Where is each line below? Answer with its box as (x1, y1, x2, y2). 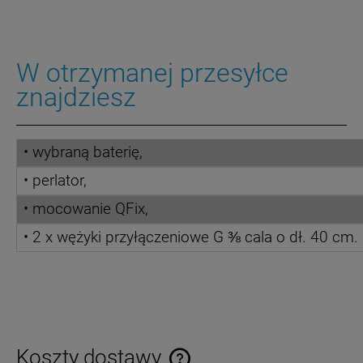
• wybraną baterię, (23, 143, 143, 161)
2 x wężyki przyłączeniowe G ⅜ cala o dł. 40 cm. (32, 228, 358, 246)
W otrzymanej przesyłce (16, 57, 288, 88)
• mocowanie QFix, (23, 199, 148, 218)
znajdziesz (16, 81, 136, 113)
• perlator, (23, 171, 87, 190)
